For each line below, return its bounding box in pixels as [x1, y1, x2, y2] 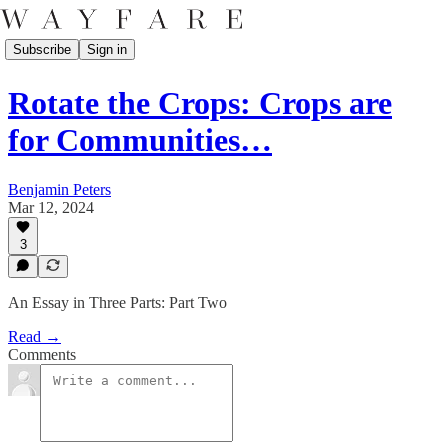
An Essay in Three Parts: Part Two [8, 294, 227, 311]
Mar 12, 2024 [8, 198, 94, 216]
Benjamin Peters [8, 180, 111, 198]
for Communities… [8, 122, 272, 159]
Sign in [87, 41, 127, 57]
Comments [8, 346, 76, 363]
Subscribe [13, 41, 71, 57]
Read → [8, 328, 61, 345]
